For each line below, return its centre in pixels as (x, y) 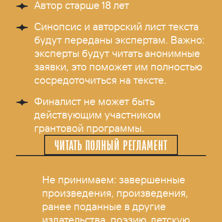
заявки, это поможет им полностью (118, 67)
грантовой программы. (89, 128)
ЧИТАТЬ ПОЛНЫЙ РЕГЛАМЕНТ (111, 145)
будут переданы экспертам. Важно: (120, 40)
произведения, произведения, (115, 193)
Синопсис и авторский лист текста (117, 27)
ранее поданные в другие (104, 206)
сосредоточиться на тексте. (101, 80)
